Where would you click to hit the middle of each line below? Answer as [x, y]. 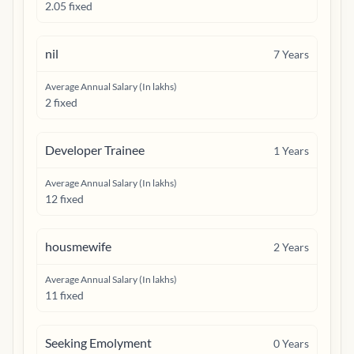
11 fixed [64, 295]
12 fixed [64, 199]
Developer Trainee [95, 150]
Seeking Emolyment [98, 343]
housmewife [78, 246]
